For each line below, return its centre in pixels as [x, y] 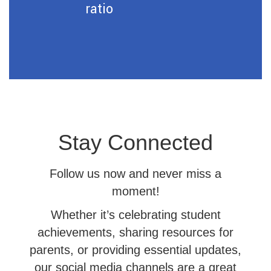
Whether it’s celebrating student [135, 215]
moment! [135, 191]
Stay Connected [135, 143]
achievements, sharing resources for [135, 233]
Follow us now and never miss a [135, 174]
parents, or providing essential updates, [135, 250]
